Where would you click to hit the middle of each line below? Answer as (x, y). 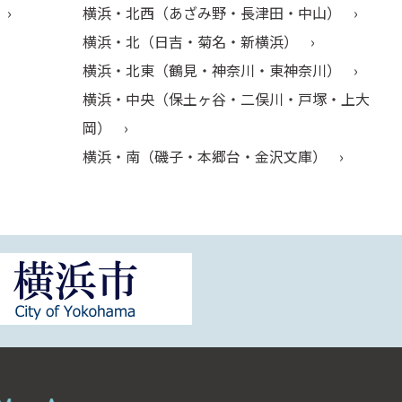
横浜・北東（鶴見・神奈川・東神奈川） (214, 70)
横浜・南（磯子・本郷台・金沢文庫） (206, 156)
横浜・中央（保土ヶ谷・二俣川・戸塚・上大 (226, 98)
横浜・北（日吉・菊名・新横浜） (192, 41)
